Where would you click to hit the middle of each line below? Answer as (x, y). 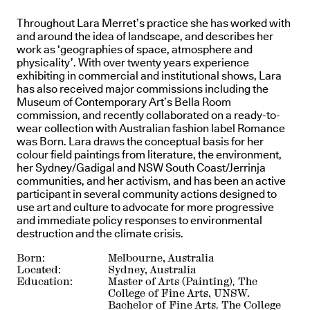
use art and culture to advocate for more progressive (145, 207)
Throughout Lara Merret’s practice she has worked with (154, 23)
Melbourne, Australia (161, 258)
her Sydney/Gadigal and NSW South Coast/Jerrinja (141, 168)
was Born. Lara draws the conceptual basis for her (140, 142)
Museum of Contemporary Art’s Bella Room (124, 102)
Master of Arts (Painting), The (183, 281)
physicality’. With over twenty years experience (133, 63)
